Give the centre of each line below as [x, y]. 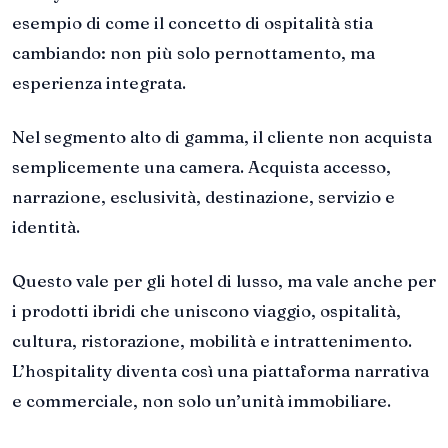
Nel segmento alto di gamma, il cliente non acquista [222, 136]
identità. [46, 226]
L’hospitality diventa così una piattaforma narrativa [220, 370]
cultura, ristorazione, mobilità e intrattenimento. [212, 340]
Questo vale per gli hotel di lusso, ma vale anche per [224, 280]
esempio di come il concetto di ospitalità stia [192, 23]
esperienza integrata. [99, 83]
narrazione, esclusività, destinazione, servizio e [203, 196]
